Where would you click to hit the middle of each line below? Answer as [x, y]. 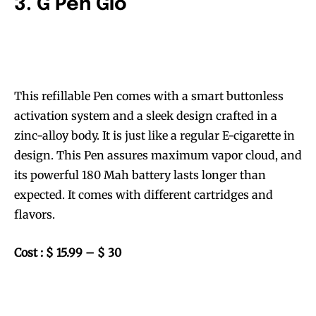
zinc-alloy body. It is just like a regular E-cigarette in [154, 136]
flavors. [35, 215]
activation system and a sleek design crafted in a [146, 116]
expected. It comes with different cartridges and [144, 195]
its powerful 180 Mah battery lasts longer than [140, 175]
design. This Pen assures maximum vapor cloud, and [158, 156]
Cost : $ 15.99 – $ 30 [68, 253]
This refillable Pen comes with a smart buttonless [149, 96]
